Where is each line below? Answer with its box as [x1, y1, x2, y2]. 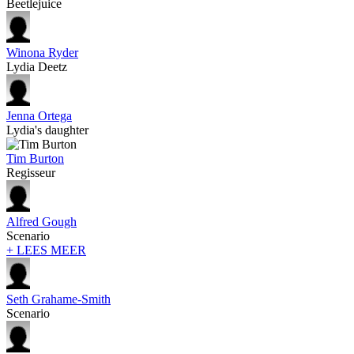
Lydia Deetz [6, 59, 67, 73]
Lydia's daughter [6, 122, 88, 137]
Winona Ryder [6, 45, 78, 59]
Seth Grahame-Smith [6, 292, 111, 306]
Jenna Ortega [6, 108, 72, 122]
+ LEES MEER [6, 243, 86, 257]
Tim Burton [6, 151, 64, 165]
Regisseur [6, 165, 55, 179]
